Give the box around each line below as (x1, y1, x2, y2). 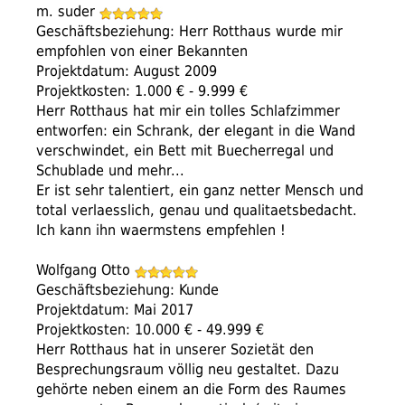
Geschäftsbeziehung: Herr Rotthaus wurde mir (36, 23, 343, 41)
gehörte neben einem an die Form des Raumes (36, 381, 346, 399)
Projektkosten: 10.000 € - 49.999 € (36, 321, 264, 339)
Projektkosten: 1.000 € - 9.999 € (36, 82, 248, 100)
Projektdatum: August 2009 (36, 62, 217, 80)
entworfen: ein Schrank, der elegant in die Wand (36, 122, 355, 140)
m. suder (36, 3, 99, 21)
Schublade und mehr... (36, 162, 184, 180)
